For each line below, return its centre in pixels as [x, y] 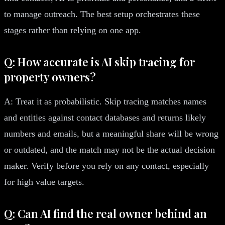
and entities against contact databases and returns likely [105, 117]
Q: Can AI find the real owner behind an [105, 213]
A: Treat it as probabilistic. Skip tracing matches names [105, 101]
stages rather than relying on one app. [73, 30]
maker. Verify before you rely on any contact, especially [106, 165]
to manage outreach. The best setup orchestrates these [102, 14]
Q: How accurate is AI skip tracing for [99, 62]
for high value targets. [44, 182]
